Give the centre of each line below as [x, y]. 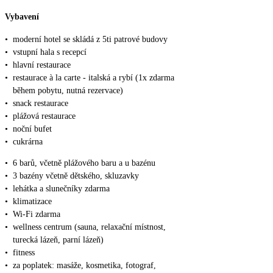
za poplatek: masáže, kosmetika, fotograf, [84, 266]
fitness [24, 253]
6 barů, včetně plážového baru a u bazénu [84, 163]
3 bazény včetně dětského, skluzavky [76, 176]
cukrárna [28, 142]
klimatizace [32, 202]
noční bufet [32, 129]
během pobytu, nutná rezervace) [68, 91]
